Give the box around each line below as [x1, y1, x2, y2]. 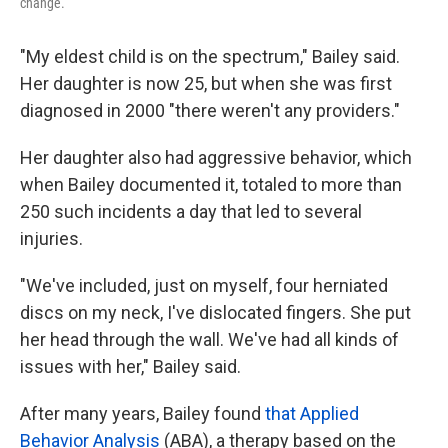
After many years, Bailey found [20, 402, 265, 424]
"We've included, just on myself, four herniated [20, 274, 388, 296]
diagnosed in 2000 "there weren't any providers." [20, 99, 400, 121]
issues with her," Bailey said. [20, 355, 241, 377]
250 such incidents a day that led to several [20, 200, 362, 222]
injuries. [20, 227, 83, 249]
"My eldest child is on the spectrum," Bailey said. [20, 45, 400, 67]
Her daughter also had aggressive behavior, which [20, 146, 412, 168]
